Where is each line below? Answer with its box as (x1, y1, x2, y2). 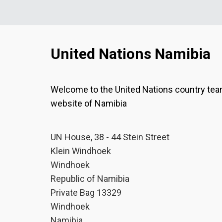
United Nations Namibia (51, 45, 211, 62)
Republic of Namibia (51, 173, 129, 184)
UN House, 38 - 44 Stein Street (51, 132, 169, 142)
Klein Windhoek (51, 146, 111, 156)
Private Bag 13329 (51, 187, 121, 198)
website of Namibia (51, 98, 127, 109)
